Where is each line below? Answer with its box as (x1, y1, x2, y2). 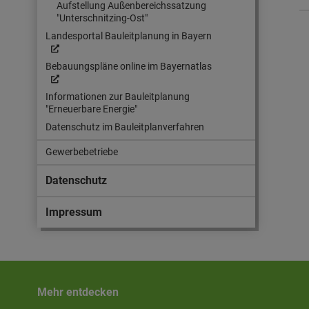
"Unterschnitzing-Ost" (57, 12, 148, 24)
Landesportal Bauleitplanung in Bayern (46, 30, 212, 42)
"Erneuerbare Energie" (46, 103, 137, 115)
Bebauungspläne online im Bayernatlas (46, 61, 212, 72)
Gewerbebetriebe (46, 146, 118, 158)
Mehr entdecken (37, 286, 119, 299)
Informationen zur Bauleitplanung (46, 91, 190, 103)
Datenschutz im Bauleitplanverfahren (46, 121, 204, 133)
